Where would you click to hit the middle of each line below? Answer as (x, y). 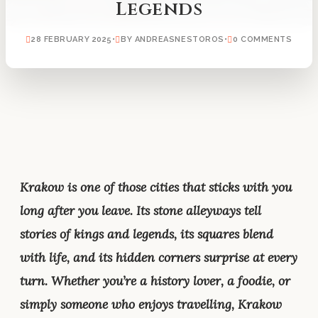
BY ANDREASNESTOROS (172, 39)
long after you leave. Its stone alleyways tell (141, 210)
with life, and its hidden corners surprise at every (159, 257)
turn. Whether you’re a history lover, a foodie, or (155, 280)
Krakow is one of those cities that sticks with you (156, 187)
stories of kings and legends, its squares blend (147, 234)
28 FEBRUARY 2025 (72, 39)
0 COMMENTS (263, 39)
